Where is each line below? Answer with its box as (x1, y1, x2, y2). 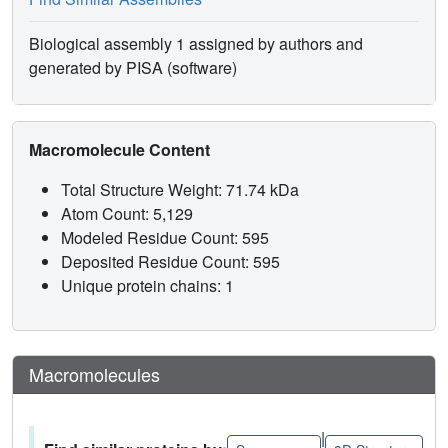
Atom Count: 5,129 (61, 202, 197, 226)
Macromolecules (29, 361, 160, 388)
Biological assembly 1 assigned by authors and (29, 32, 363, 56)
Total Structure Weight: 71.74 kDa (61, 178, 303, 202)
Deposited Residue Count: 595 (61, 250, 284, 274)
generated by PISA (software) (29, 56, 237, 80)
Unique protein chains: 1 (61, 274, 234, 298)
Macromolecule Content (29, 138, 214, 162)
